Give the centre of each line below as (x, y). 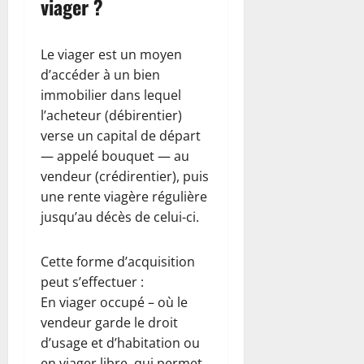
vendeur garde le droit (109, 322)
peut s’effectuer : (92, 282)
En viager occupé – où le (114, 302)
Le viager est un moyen (111, 54)
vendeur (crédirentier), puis (125, 176)
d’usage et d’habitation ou (120, 342)
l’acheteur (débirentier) (111, 115)
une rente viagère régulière (124, 196)
